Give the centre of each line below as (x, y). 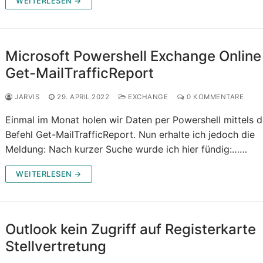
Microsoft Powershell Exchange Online (134, 56)
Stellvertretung (56, 247)
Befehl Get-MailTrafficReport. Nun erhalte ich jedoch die (130, 135)
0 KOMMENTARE (214, 97)
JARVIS (26, 97)
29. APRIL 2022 (83, 97)
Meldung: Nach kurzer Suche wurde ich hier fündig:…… (127, 149)
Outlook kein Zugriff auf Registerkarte (131, 230)
